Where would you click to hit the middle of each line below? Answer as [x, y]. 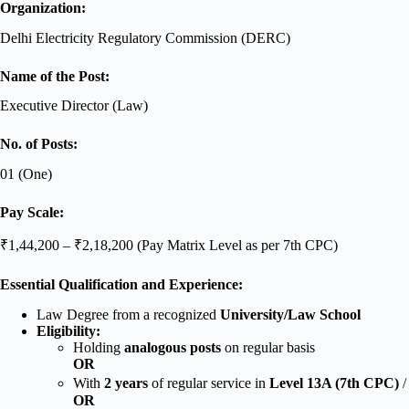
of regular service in [209, 383]
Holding [99, 347]
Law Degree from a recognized [128, 314]
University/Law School [290, 314]
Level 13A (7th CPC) [334, 383]
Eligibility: [68, 330]
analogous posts [173, 347]
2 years [126, 383]
